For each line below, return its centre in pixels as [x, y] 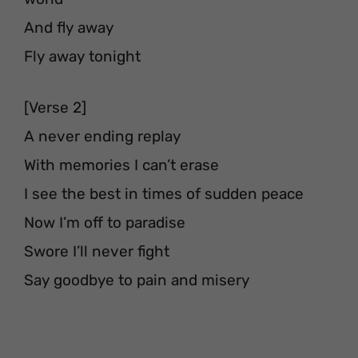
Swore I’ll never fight [97, 251]
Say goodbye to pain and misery [137, 280]
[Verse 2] [55, 107]
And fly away [69, 27]
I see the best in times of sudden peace [164, 194]
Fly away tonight [82, 56]
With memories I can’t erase [121, 165]
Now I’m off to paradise [105, 223]
